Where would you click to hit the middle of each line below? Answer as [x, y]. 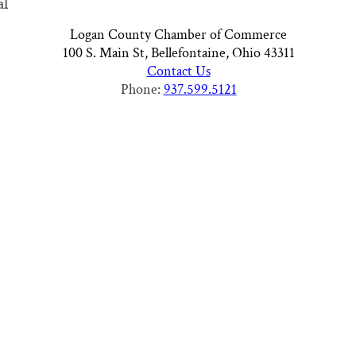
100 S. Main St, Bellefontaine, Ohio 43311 [178, 53]
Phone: [142, 89]
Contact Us [178, 71]
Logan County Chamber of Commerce [178, 35]
